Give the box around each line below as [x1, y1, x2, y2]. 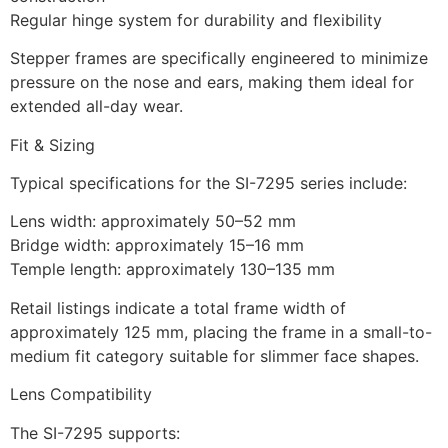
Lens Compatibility [10, 384, 152, 405]
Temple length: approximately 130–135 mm [10, 259, 335, 280]
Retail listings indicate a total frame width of [10, 297, 346, 318]
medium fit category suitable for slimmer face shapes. [10, 345, 419, 366]
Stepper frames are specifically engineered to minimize [10, 48, 428, 69]
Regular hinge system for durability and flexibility [10, 9, 382, 30]
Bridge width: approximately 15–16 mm [10, 235, 304, 256]
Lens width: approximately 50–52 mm [10, 211, 296, 232]
